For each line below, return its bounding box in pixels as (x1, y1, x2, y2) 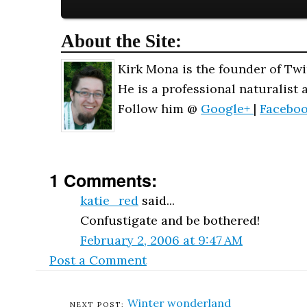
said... (138, 192, 175, 208)
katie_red (80, 192, 138, 208)
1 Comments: (49, 167, 157, 193)
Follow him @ (118, 101, 201, 116)
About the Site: (61, 31, 182, 51)
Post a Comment (49, 251, 147, 268)
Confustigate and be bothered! (80, 212, 260, 228)
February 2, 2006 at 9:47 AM (80, 232, 243, 248)
